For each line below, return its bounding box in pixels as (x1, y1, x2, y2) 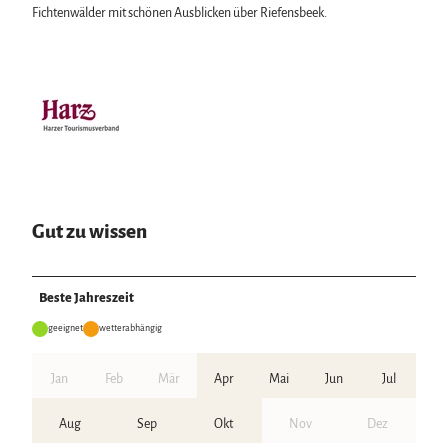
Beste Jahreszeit (39, 291, 135, 306)
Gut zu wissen (32, 220, 147, 242)
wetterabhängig (99, 323, 162, 334)
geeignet (48, 323, 83, 334)
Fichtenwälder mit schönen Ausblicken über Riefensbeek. (32, 6, 327, 21)
